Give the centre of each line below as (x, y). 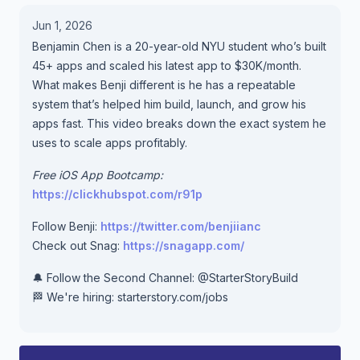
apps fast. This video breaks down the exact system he (179, 123)
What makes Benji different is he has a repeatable (164, 85)
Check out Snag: (78, 245)
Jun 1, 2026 (62, 25)
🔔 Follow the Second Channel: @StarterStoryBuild (165, 278)
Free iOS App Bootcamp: (98, 175)
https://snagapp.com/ (184, 245)
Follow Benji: (66, 226)
